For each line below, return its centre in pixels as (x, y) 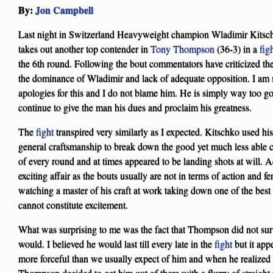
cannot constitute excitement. (73, 204)
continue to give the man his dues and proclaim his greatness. (135, 107)
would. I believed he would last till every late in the (116, 243)
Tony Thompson (183, 48)
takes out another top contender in (84, 48)
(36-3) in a (237, 48)
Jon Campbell (64, 9)
